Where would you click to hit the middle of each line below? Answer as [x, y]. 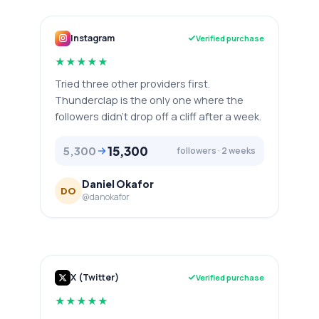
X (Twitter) [95, 277]
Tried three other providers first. [132, 83]
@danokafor [106, 197]
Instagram [93, 38]
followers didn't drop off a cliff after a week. [158, 116]
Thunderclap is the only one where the [149, 100]
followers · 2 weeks [216, 151]
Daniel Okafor [118, 184]
